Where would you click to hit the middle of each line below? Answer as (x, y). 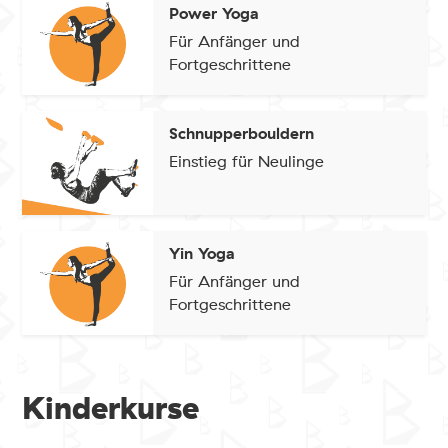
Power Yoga (214, 13)
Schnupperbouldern (242, 133)
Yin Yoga (202, 253)
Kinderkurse (111, 408)
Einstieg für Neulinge (247, 161)
